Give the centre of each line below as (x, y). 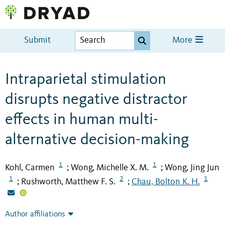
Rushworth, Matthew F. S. (68, 182)
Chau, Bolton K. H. (166, 182)
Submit (38, 41)
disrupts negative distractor (96, 100)
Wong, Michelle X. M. (110, 167)
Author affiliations (35, 215)
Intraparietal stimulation (86, 80)
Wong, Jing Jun (192, 167)
